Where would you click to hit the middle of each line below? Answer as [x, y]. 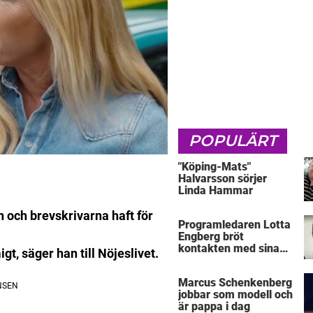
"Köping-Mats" [214, 166]
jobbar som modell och [235, 295]
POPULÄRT [233, 140]
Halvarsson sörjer [223, 178]
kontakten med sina [229, 249]
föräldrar [201, 261]
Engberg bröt [211, 237]
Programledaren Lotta [234, 225]
